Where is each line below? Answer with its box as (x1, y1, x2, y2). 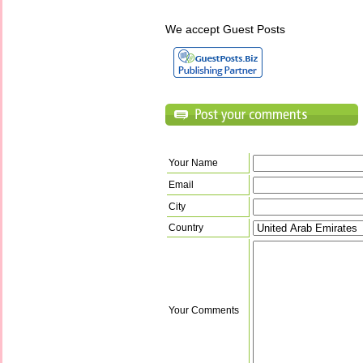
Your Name (169, 156, 218, 169)
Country (169, 221, 203, 233)
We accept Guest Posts (165, 22, 285, 36)
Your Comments (169, 304, 239, 316)
